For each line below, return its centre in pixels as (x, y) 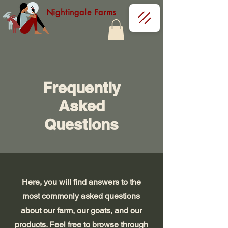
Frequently (81, 87)
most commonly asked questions (81, 196)
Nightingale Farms (81, 12)
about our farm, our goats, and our (81, 210)
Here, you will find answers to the (81, 182)
